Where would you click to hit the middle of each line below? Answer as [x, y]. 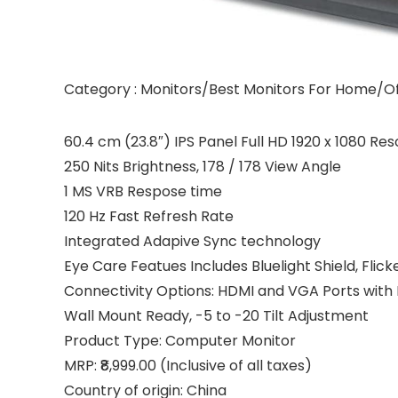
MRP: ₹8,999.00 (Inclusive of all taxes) [188, 366]
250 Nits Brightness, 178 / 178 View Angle [203, 167]
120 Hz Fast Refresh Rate [149, 217]
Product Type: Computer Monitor [180, 341]
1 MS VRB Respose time [143, 192]
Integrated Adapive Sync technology [192, 242]
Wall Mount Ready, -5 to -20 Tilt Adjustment [216, 316]
